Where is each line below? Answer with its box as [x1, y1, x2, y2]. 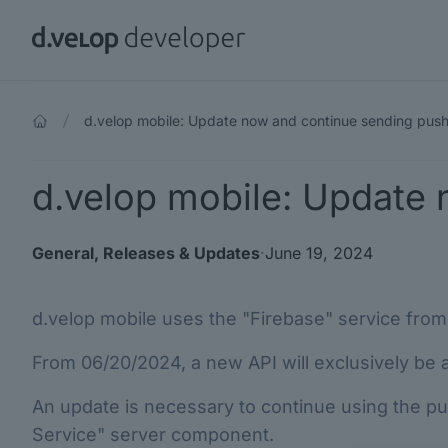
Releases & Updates [103, 243, 260, 263]
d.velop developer [31, 25, 169, 45]
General [32, 243, 94, 263]
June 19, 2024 [265, 243, 373, 263]
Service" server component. [32, 424, 274, 445]
